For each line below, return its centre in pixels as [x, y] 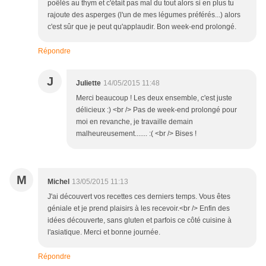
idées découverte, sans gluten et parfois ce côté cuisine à [140, 221]
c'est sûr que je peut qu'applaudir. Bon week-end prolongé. [142, 27]
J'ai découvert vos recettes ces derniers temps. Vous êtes [139, 197]
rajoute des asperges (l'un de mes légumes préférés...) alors [144, 15]
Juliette [88, 83]
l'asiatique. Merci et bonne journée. [104, 232]
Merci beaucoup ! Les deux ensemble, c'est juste [154, 98]
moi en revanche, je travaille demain [134, 122]
